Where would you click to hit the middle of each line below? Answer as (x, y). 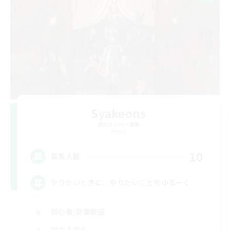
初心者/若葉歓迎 (78, 212)
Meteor (119, 131)
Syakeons (119, 113)
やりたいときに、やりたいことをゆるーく (121, 182)
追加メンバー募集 (119, 124)
